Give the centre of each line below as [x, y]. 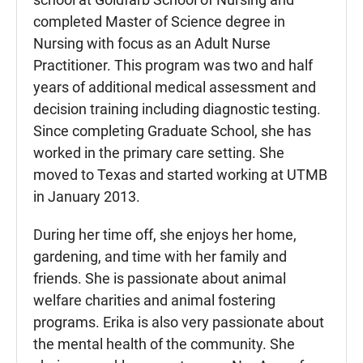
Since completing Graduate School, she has [172, 131]
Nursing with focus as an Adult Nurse [152, 44]
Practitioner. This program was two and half [173, 66]
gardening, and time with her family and [160, 257]
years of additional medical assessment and [175, 88]
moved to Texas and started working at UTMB [180, 175]
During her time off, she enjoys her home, [165, 235]
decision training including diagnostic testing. [177, 109]
